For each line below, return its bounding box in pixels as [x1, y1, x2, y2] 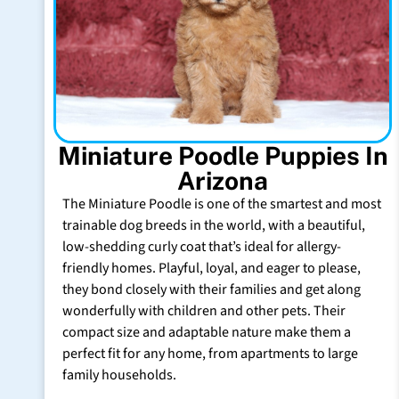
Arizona [177, 166, 268, 195]
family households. [62, 365, 176, 385]
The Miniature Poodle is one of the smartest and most [62, 194, 381, 214]
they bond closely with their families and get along [62, 280, 361, 299]
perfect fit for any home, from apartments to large [62, 344, 358, 363]
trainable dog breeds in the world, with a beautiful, [62, 216, 365, 235]
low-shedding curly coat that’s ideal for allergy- [62, 237, 341, 256]
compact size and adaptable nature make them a [62, 322, 351, 342]
